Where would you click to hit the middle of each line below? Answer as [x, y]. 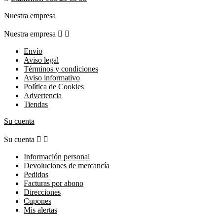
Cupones [37, 201]
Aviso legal [41, 60]
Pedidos [36, 174]
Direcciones [42, 192]
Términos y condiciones [61, 69]
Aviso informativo [52, 77]
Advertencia [43, 95]
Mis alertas [40, 210]
